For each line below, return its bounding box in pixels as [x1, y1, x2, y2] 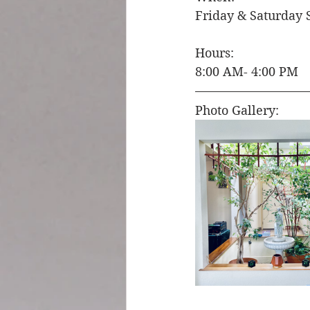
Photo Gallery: [195, 102, 282, 118]
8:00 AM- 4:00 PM [195, 64, 302, 79]
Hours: [195, 45, 237, 60]
